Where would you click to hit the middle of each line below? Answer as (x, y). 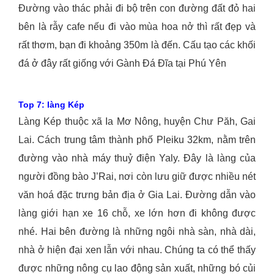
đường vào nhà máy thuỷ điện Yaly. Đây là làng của (137, 158)
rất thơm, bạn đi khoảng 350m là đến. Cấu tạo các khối (137, 45)
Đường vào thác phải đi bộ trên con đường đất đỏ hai (137, 9)
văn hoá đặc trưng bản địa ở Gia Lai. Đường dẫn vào (137, 195)
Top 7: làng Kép (51, 105)
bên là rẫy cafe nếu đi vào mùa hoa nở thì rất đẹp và (137, 27)
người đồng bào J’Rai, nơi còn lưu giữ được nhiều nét (137, 177)
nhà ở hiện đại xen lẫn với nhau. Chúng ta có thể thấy (137, 250)
